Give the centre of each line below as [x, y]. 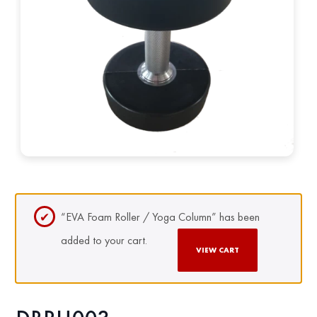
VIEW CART [217, 250]
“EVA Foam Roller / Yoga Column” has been [161, 217]
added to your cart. [104, 241]
